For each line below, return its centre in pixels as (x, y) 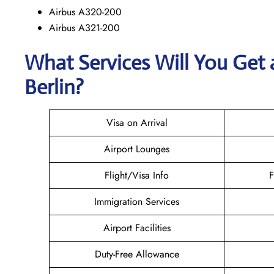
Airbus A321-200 (84, 28)
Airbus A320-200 (85, 12)
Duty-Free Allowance (137, 254)
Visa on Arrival (137, 122)
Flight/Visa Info (137, 175)
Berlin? (54, 87)
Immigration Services (137, 201)
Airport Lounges (137, 149)
